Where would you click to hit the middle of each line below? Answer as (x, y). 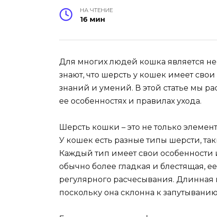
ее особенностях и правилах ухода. (130, 101)
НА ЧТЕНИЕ (97, 10)
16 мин (93, 19)
